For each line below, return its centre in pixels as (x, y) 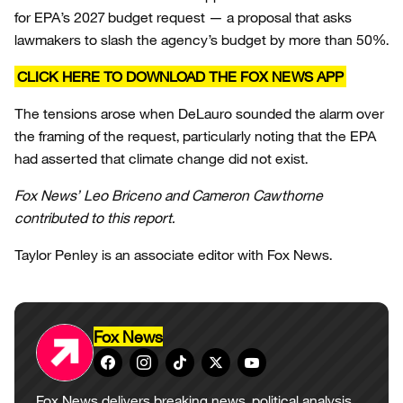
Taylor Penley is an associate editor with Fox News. (173, 255)
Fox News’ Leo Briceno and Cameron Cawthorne (169, 195)
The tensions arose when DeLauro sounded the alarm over (199, 113)
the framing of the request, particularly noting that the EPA (195, 136)
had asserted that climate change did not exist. (161, 158)
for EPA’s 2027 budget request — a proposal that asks (183, 17)
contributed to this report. (94, 218)
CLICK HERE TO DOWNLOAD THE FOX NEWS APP (180, 76)
